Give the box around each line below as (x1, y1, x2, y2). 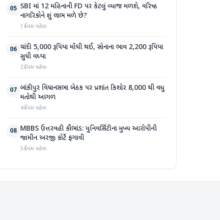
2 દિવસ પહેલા (20, 64, 47, 71)
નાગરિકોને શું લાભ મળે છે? (20, 11, 87, 21)
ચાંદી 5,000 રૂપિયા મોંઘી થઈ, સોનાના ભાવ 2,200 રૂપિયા (20, 43, 163, 52)
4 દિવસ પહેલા (20, 105, 47, 111)
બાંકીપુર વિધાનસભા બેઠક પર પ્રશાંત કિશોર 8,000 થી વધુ (20, 83, 165, 93)
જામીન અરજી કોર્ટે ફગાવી (20, 134, 84, 143)
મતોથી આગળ (20, 93, 55, 102)
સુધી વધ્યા (20, 52, 46, 61)
